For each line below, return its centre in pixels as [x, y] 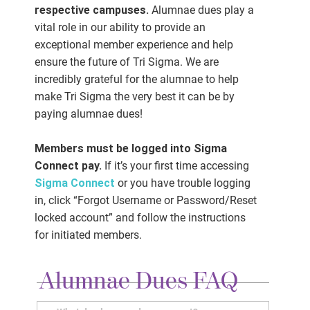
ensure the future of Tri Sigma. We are [126, 62]
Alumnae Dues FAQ [138, 282]
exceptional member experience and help [134, 45]
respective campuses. [93, 10]
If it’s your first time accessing [175, 166]
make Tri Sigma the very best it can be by [134, 97]
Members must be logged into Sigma [130, 149]
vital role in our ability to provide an [120, 28]
